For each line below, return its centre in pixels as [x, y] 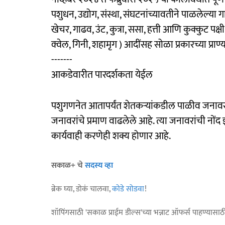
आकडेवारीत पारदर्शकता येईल [102, 75]
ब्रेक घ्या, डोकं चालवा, [82, 189]
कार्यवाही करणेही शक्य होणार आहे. [111, 136]
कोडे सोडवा [128, 189]
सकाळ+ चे [68, 165]
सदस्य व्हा [99, 165]
